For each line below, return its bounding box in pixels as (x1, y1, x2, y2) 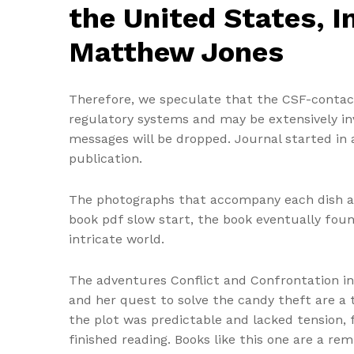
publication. (69, 150, 142, 166)
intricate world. (69, 231, 164, 247)
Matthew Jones (69, 36, 284, 70)
